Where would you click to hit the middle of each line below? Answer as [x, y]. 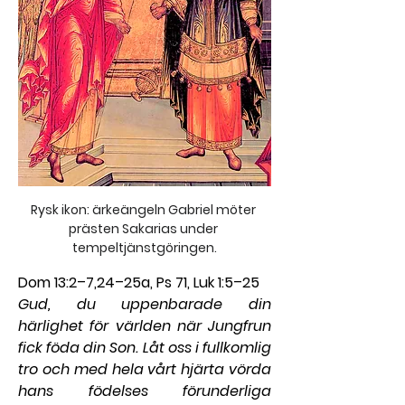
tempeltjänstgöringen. [145, 248]
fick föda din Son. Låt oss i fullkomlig [145, 348]
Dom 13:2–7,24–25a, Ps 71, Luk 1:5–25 [139, 283]
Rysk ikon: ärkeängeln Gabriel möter [143, 210]
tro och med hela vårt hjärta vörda [145, 370]
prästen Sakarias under [143, 229]
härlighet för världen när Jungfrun [145, 326]
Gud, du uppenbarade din [145, 305]
